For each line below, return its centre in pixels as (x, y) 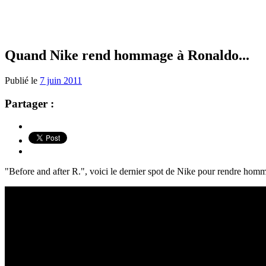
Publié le (22, 80)
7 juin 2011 (61, 80)
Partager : (29, 103)
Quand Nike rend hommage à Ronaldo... (127, 55)
